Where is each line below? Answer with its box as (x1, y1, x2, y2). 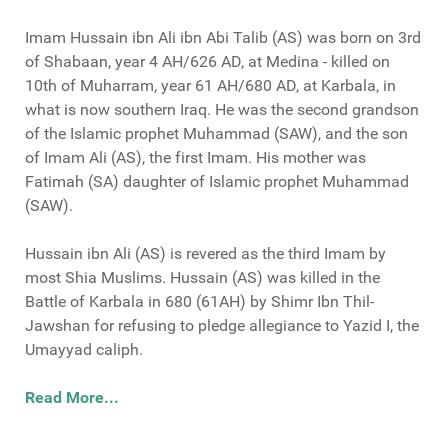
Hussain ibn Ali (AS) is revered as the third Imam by (25, 244, 386, 264)
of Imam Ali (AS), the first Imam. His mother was (25, 148, 366, 168)
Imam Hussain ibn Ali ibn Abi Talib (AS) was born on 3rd (25, 28, 421, 48)
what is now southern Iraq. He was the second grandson (25, 100, 419, 120)
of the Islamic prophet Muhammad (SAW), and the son (25, 124, 408, 144)
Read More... (25, 388, 119, 408)
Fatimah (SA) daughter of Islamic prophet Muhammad (25, 172, 409, 192)
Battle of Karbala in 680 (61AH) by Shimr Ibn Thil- (25, 292, 374, 312)
